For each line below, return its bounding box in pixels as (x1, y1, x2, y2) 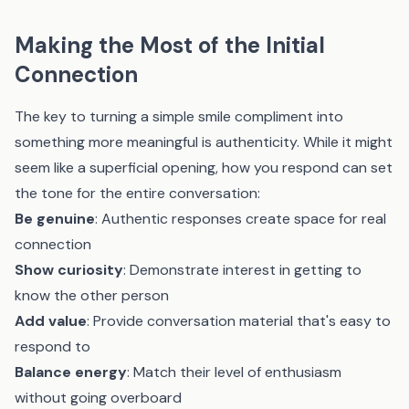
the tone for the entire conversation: (15, 184, 260, 203)
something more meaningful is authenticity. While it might (15, 132, 393, 152)
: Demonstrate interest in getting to (123, 260, 362, 279)
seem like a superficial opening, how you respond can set (15, 158, 393, 177)
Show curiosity (15, 260, 123, 279)
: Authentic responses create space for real (95, 209, 386, 228)
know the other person (15, 286, 169, 305)
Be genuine (15, 209, 95, 228)
